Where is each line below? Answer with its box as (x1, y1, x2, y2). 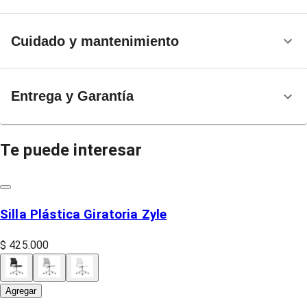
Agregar (5, 285, 36, 296)
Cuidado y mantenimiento (11, 33, 179, 49)
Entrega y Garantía (11, 88, 134, 104)
